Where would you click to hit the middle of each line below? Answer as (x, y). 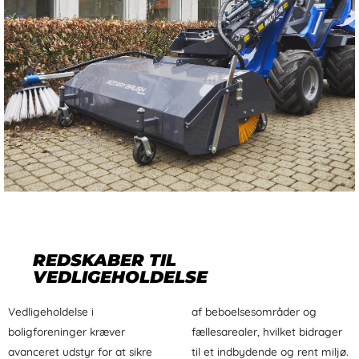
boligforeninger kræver (67, 331)
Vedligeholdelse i (51, 311)
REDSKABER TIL (105, 260)
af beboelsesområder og (254, 311)
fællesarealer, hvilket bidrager (267, 331)
